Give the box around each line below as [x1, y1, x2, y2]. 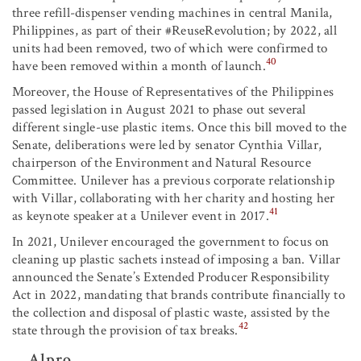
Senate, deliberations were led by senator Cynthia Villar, [12, 135, 322, 154]
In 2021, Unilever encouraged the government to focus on [12, 232, 330, 251]
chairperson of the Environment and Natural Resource [12, 153, 311, 172]
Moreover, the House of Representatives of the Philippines [12, 82, 334, 101]
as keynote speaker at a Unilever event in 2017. [12, 206, 269, 225]
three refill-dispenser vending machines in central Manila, [12, 3, 333, 22]
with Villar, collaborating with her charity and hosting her [12, 189, 335, 207]
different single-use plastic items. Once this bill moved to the [12, 118, 347, 136]
